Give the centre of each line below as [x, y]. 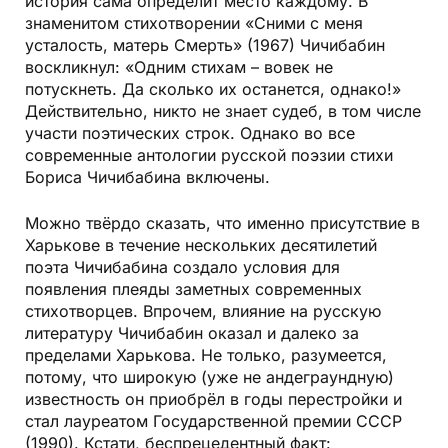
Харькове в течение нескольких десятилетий [201, 245]
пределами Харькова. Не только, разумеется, [206, 355]
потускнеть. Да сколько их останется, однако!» [213, 89]
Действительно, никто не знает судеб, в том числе [223, 111]
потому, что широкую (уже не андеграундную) [209, 377]
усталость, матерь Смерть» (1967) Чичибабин [205, 45]
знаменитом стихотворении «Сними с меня [194, 23]
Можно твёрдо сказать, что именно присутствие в [222, 223]
